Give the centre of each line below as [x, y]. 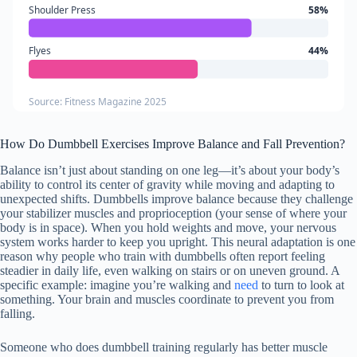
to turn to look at [301, 284]
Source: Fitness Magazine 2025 [97, 101]
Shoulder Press [62, 10]
